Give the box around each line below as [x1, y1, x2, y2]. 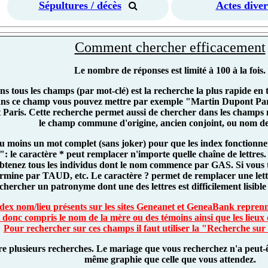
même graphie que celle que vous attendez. [84, 254, 256, 264]
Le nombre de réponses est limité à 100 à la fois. [74, 65, 266, 75]
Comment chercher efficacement [74, 39, 266, 55]
